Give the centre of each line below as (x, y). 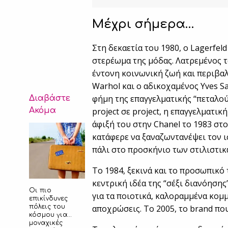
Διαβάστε (50, 98)
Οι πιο (40, 191)
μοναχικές (46, 223)
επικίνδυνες (48, 199)
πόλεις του (47, 207)
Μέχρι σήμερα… (143, 24)
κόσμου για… (50, 215)
